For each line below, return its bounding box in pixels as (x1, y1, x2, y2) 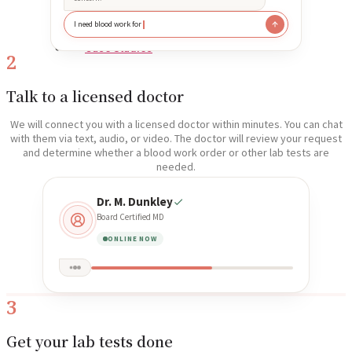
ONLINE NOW (108, 234, 157, 244)
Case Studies (85, 41, 152, 54)
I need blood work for (74, 19, 141, 30)
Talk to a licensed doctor (6, 86, 184, 107)
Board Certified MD (97, 211, 164, 223)
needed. (156, 159, 196, 174)
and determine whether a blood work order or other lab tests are (23, 145, 329, 160)
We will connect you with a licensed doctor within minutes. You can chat (9, 117, 343, 132)
